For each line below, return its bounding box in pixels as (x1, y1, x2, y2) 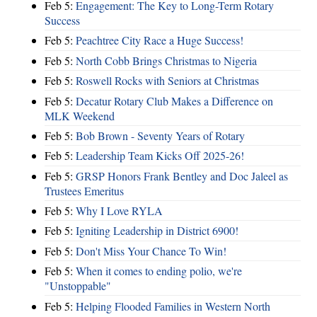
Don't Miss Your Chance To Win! (76, 243, 226, 258)
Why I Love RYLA (76, 203, 163, 219)
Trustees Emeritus (45, 183, 124, 198)
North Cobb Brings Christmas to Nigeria (76, 52, 257, 68)
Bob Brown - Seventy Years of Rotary (76, 127, 245, 143)
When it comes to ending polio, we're (76, 263, 242, 279)
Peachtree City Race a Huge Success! (76, 33, 243, 48)
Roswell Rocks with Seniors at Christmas (76, 73, 259, 88)
